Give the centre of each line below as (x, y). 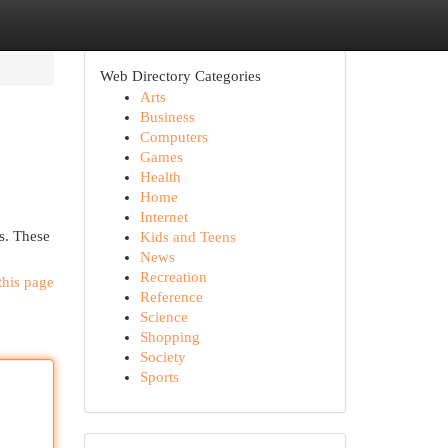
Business (167, 117)
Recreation (173, 277)
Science (163, 317)
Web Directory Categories (180, 76)
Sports (159, 377)
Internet (163, 217)
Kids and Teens (187, 237)
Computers (173, 137)
